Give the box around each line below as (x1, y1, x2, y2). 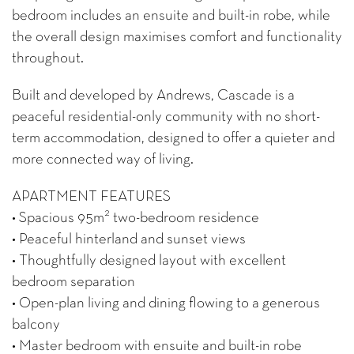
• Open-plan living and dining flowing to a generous (12, 296, 320, 311)
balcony (12, 318, 60, 332)
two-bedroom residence (110, 211, 259, 225)
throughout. (12, 51, 84, 66)
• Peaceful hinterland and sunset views (12, 232, 246, 247)
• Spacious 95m (12, 211, 104, 225)
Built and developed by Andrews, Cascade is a (12, 88, 295, 103)
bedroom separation (12, 275, 135, 289)
